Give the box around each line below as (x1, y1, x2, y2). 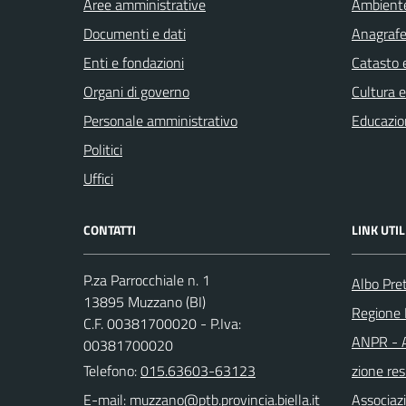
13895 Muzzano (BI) (83, 291, 206, 314)
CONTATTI (83, 220, 136, 240)
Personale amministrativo (83, 110, 237, 132)
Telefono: (83, 360, 140, 382)
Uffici (83, 168, 113, 190)
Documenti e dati (83, 23, 186, 45)
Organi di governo (83, 81, 189, 103)
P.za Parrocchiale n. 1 (83, 269, 210, 292)
